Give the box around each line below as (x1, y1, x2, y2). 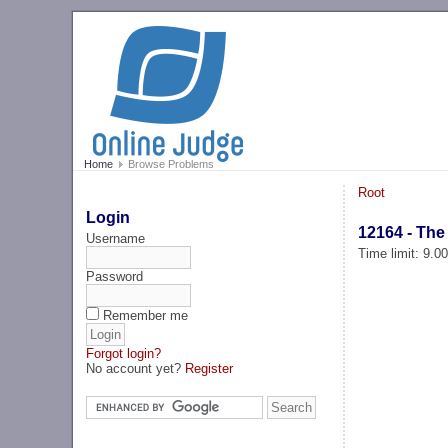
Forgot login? (86, 345, 162, 361)
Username (86, 230, 146, 246)
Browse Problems (124, 158, 214, 171)
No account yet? (86, 360, 186, 376)
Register (185, 360, 234, 376)
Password (86, 268, 144, 284)
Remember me (103, 307, 189, 323)
